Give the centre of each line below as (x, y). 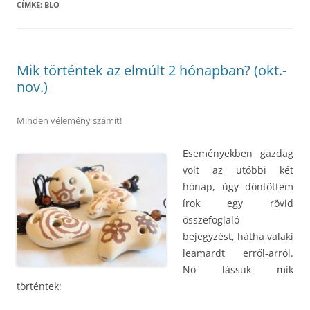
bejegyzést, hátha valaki (238, 236)
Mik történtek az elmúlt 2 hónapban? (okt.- (152, 70)
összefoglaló (211, 220)
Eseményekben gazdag (238, 153)
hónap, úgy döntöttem (238, 186)
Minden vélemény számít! (69, 120)
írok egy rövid (238, 203)
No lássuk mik (238, 270)
